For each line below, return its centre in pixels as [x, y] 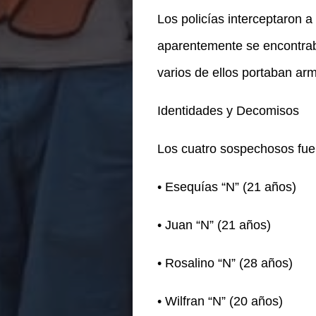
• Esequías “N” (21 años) [226, 187]
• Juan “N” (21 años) [214, 225]
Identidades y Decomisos [228, 111]
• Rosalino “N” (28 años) [225, 263]
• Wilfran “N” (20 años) [220, 302]
